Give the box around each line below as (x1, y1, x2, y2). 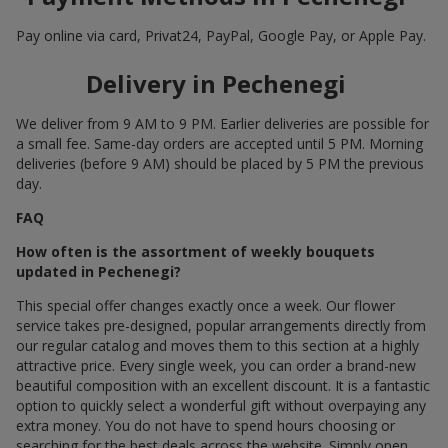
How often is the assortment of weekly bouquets (16, 241, 375, 261)
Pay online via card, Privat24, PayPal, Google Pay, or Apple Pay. (16, 25, 426, 45)
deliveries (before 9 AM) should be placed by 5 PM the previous (16, 153, 424, 173)
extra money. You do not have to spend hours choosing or (16, 415, 395, 435)
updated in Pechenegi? (16, 261, 181, 281)
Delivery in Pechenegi (86, 66, 346, 100)
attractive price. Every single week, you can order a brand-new (16, 355, 416, 375)
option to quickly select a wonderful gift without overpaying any (16, 395, 426, 415)
